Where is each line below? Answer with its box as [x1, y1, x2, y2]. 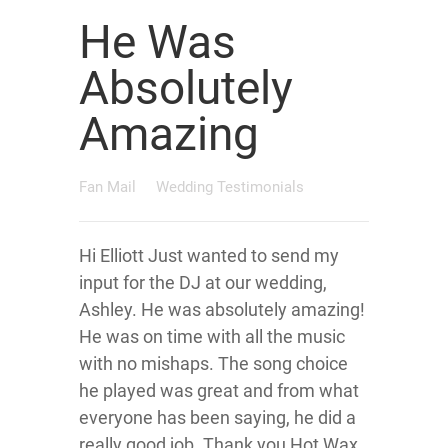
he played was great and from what [79, 380, 359, 401]
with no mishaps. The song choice [79, 353, 348, 374]
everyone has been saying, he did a [79, 407, 356, 428]
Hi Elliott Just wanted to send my [79, 245, 339, 266]
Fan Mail [79, 178, 140, 196]
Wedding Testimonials [156, 178, 304, 196]
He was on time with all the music [79, 326, 345, 347]
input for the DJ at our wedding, [79, 272, 327, 293]
